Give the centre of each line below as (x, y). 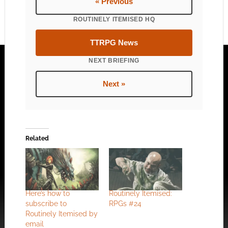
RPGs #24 (125, 203)
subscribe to (46, 203)
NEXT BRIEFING (114, 61)
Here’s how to (47, 193)
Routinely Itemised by (61, 213)
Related (37, 139)
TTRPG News (114, 43)
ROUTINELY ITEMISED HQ (114, 20)
